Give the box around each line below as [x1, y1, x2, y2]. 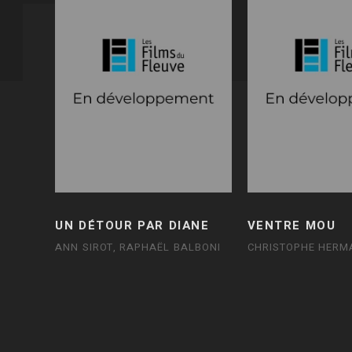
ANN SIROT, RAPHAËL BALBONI [55, 239, 221, 255]
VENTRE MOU [247, 216, 336, 234]
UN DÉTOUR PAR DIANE [55, 216, 209, 234]
